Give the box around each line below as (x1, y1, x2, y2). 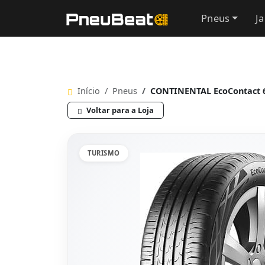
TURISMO (88, 148, 120, 157)
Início (75, 85, 100, 96)
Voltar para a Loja (85, 105, 154, 115)
